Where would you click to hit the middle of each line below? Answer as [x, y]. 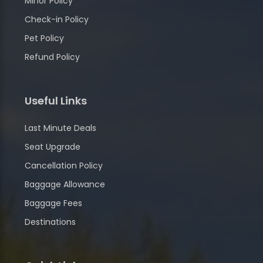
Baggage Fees [53, 203]
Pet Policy [44, 38]
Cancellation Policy [64, 165]
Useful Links [56, 100]
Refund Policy [52, 57]
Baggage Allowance [65, 184]
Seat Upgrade [53, 146]
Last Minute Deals [60, 128]
